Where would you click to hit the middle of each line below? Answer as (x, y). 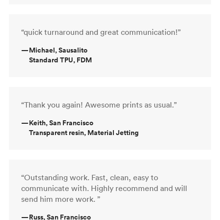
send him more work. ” (61, 199)
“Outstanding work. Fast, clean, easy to (90, 177)
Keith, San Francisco (61, 123)
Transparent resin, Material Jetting (84, 132)
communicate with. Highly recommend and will (104, 188)
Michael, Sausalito (58, 50)
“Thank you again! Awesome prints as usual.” (99, 104)
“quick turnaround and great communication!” (101, 32)
